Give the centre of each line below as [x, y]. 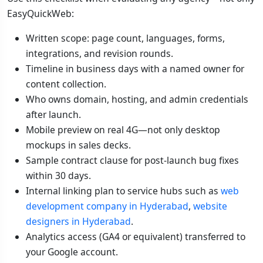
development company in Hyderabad [107, 206]
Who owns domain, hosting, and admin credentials [137, 99]
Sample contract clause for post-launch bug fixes [132, 160]
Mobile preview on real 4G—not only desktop [123, 130]
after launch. [53, 114]
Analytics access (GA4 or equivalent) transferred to [136, 237]
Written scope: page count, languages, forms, [125, 38]
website [210, 206]
